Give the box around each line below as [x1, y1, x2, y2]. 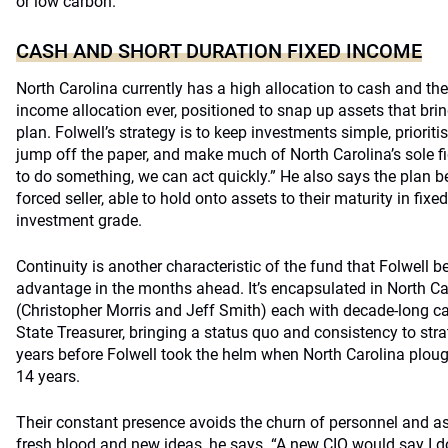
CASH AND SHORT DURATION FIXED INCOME [16, 39, 422, 63]
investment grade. [16, 211, 142, 230]
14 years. [16, 367, 80, 386]
